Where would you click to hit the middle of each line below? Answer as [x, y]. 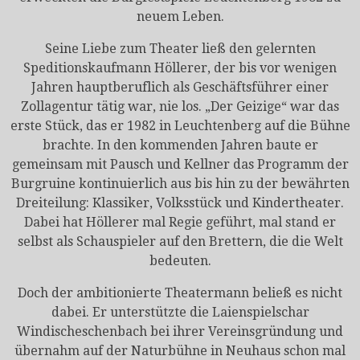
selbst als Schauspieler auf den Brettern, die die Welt [180, 241]
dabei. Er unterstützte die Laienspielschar [180, 312]
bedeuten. [180, 260]
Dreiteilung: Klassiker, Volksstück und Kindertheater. [180, 202]
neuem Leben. [180, 16]
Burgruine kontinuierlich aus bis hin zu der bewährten [180, 183]
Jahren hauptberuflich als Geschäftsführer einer [180, 87]
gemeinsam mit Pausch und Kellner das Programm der [180, 164]
